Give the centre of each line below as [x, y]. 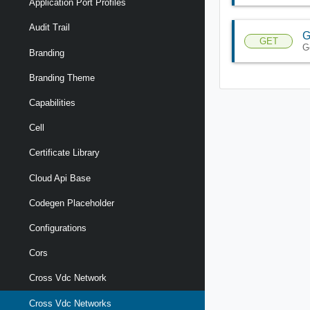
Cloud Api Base [60, 178]
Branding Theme [62, 77]
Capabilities [52, 103]
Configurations [58, 228]
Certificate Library [64, 153]
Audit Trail [49, 28]
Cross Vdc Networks [70, 303]
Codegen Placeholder [72, 203]
